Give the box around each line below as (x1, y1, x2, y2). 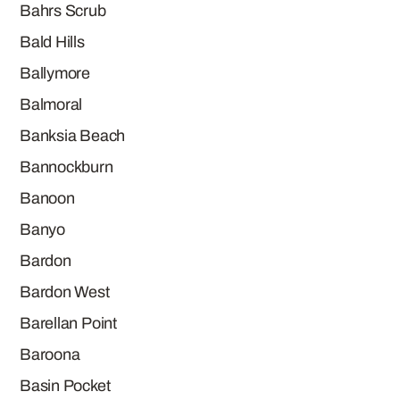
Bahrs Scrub (20, 2, 106, 20)
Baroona (20, 346, 80, 363)
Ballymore (20, 64, 90, 82)
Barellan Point (20, 314, 117, 332)
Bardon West (20, 283, 110, 301)
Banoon (20, 189, 75, 207)
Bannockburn (20, 158, 113, 176)
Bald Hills (20, 33, 85, 51)
